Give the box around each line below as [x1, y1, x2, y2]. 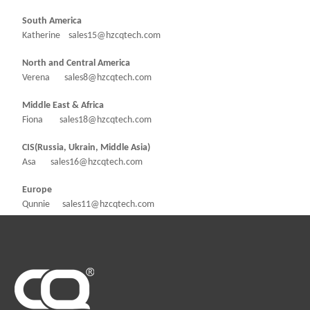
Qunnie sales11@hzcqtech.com [14, 199, 156, 210]
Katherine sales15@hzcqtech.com [14, 30, 161, 41]
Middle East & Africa [14, 100, 104, 111]
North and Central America [14, 57, 130, 69]
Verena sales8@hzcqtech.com [14, 72, 152, 83]
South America [14, 15, 82, 26]
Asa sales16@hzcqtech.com [14, 156, 143, 167]
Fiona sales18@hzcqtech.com [14, 114, 152, 125]
